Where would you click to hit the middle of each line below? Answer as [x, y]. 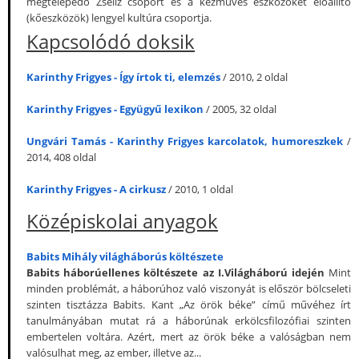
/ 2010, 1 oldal [200, 189]
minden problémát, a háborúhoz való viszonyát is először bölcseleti [189, 288]
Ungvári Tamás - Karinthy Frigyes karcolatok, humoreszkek [185, 141]
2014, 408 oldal [61, 157]
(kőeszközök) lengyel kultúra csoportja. [119, 18]
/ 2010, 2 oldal [254, 77]
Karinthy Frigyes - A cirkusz [96, 189]
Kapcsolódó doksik [111, 41]
